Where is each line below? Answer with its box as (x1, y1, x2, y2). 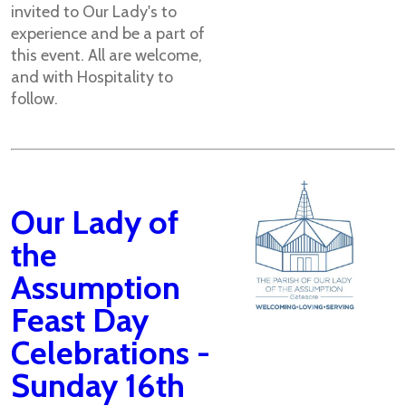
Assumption (11, 267, 180, 307)
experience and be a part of (11, 24, 205, 43)
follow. (11, 89, 58, 109)
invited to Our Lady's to (11, 2, 177, 22)
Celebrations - (11, 333, 210, 372)
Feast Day (11, 300, 149, 340)
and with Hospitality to (11, 67, 173, 87)
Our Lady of (11, 202, 179, 242)
